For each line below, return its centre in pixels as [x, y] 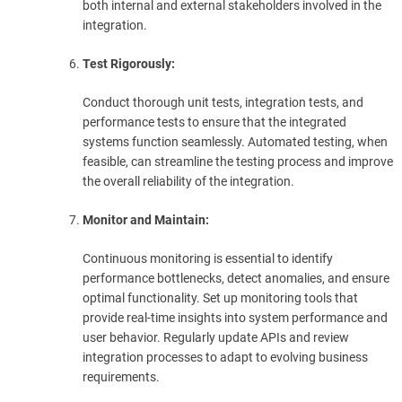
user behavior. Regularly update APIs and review [216, 337]
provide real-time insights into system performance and [235, 317]
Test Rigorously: [129, 63]
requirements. [121, 376]
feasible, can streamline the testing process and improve [238, 161]
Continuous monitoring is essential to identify [208, 258]
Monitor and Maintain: [146, 219]
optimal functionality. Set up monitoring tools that [220, 297]
